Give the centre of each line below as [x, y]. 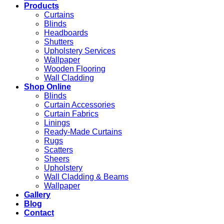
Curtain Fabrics [71, 114]
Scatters [58, 150]
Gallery [37, 195]
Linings [57, 123]
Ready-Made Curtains [83, 132]
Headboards [66, 33]
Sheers [57, 159]
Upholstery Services [80, 51]
